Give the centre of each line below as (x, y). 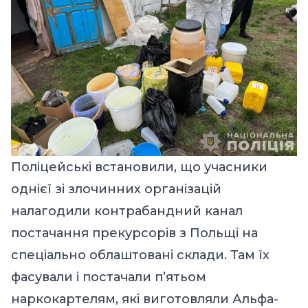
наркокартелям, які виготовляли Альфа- (145, 299)
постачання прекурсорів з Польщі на (134, 233)
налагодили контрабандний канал (127, 211)
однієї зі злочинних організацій (116, 189)
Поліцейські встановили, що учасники (139, 167)
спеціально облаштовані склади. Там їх (140, 255)
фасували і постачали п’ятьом (109, 277)
